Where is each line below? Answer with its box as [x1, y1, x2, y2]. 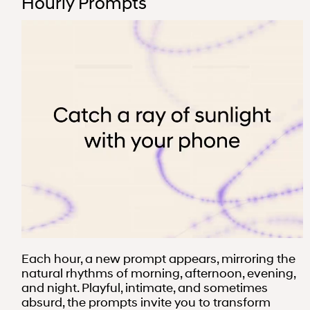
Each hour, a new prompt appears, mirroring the [21, 250, 295, 266]
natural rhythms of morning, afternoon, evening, [21, 265, 295, 281]
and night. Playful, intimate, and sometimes [21, 280, 268, 295]
